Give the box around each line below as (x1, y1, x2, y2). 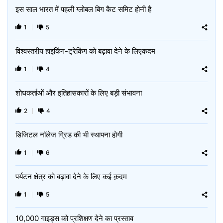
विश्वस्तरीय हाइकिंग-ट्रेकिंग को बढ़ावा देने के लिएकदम (15, 46, 155, 56)
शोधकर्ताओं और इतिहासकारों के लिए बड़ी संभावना (15, 88, 142, 98)
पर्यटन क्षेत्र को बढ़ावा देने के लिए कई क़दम (15, 172, 127, 181)
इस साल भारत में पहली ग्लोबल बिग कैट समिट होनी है (15, 4, 151, 14)
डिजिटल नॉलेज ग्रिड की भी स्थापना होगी (15, 130, 122, 139)
